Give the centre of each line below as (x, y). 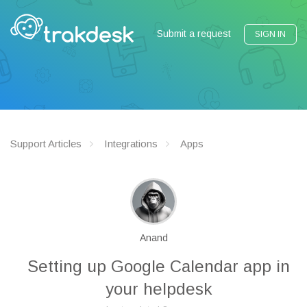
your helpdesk (159, 289)
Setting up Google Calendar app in (159, 266)
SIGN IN (270, 34)
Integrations (131, 144)
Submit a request (194, 34)
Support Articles (46, 144)
